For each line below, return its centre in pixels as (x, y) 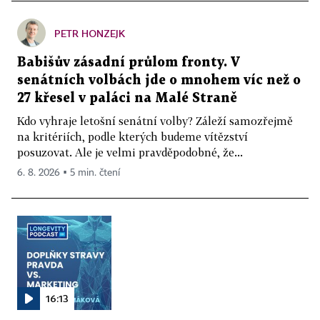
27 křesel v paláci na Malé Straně (127, 99)
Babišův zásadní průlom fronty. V (129, 63)
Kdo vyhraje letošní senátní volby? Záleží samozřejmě (155, 121)
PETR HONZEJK (90, 34)
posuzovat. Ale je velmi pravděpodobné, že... (130, 152)
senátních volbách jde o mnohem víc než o (159, 81)
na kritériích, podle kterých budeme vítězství (132, 137)
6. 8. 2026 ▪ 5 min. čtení (69, 173)
